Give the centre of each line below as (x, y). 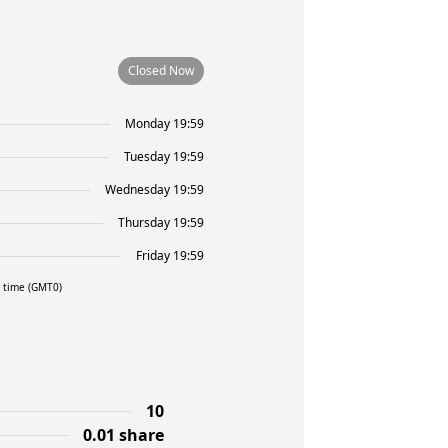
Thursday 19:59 (161, 222)
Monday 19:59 (164, 123)
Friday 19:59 (170, 255)
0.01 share (123, 435)
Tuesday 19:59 (164, 156)
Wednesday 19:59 (154, 189)
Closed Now (161, 70)
